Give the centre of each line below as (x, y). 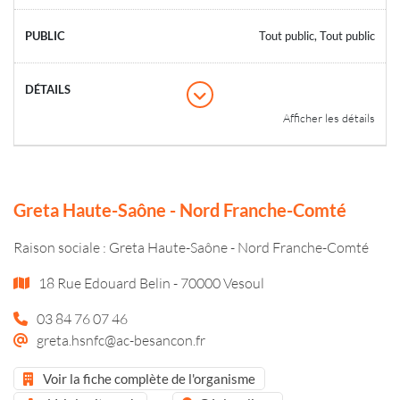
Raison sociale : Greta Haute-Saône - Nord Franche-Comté (191, 246)
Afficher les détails (329, 117)
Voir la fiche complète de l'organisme (148, 378)
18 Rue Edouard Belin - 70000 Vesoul (150, 282)
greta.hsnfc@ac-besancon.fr (121, 339)
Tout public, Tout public (317, 35)
